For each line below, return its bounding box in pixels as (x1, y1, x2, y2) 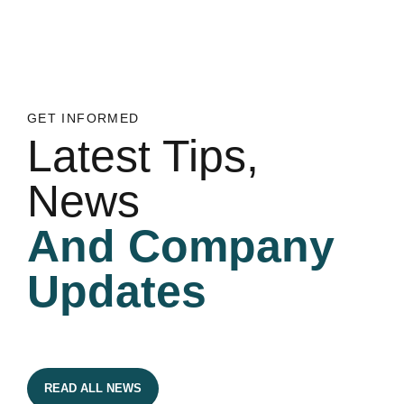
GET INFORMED (27, 110, 140, 125)
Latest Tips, (27, 131, 259, 182)
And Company (27, 221, 335, 272)
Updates (27, 266, 207, 317)
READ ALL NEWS (43, 381, 142, 396)
